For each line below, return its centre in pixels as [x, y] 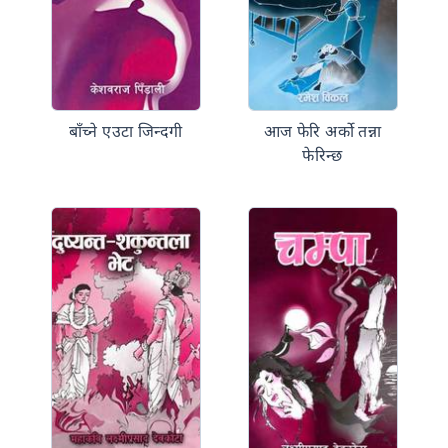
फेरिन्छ [322, 155]
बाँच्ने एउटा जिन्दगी [125, 131]
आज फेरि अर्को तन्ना [322, 131]
